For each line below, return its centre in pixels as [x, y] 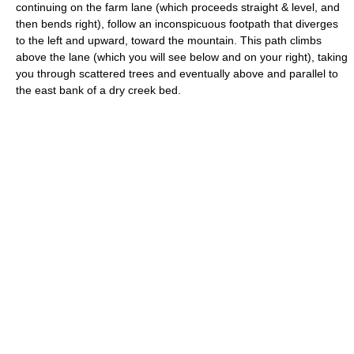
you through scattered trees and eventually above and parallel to [177, 73]
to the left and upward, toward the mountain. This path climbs [169, 40]
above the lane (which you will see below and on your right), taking [182, 56]
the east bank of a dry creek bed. [98, 90]
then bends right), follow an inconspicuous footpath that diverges [177, 23]
